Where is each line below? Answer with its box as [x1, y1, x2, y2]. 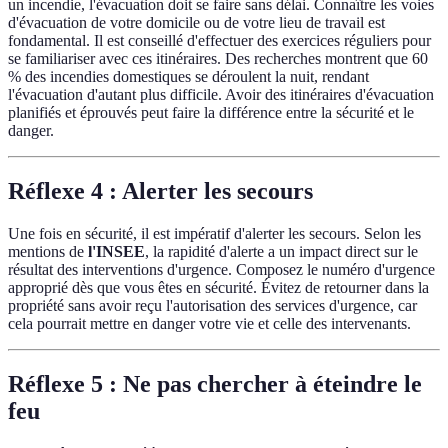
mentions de [8, 243, 88, 261]
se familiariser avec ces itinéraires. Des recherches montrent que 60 [8, 50, 428, 68]
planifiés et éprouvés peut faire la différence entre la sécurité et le [8, 104, 414, 122]
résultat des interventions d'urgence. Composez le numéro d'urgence [8, 261, 435, 279]
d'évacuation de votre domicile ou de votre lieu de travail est [8, 14, 385, 32]
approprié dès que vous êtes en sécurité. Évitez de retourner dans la [8, 279, 429, 297]
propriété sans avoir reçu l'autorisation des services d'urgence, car [8, 297, 417, 315]
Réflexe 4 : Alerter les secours [8, 178, 313, 205]
